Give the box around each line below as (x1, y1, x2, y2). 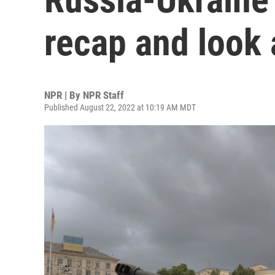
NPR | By (44, 89, 83, 101)
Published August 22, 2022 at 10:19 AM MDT (44, 103, 196, 112)
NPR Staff (83, 89, 124, 101)
